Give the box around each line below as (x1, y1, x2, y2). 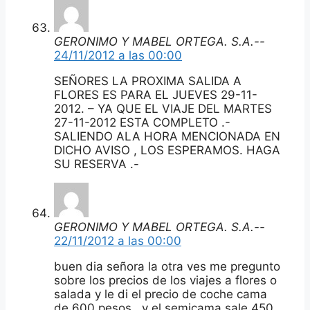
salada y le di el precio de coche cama (54, 286, 267, 301)
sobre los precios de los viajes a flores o (54, 273, 277, 287)
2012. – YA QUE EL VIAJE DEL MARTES (54, 101, 272, 116)
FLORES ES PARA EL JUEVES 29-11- (54, 87, 257, 102)
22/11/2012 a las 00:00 (54, 233, 181, 248)
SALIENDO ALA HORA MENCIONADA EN (54, 129, 280, 143)
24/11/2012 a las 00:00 (54, 48, 182, 62)
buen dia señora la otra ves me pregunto (54, 259, 280, 273)
